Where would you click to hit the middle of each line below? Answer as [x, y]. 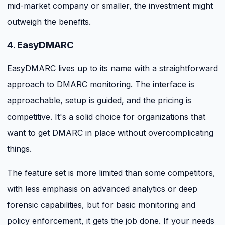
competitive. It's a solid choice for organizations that [106, 116]
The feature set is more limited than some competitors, [111, 173]
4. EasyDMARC [40, 45]
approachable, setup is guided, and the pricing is [99, 100]
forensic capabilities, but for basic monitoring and [101, 205]
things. [19, 148]
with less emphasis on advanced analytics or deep [102, 189]
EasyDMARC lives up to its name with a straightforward [113, 68]
